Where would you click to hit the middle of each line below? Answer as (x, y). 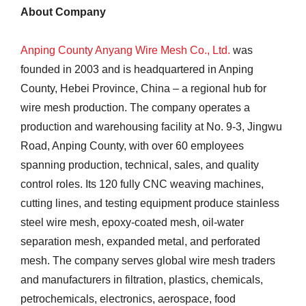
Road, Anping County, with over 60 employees (132, 146)
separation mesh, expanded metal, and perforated (140, 242)
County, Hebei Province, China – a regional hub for (143, 89)
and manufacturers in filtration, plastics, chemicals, (142, 280)
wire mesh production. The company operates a (135, 108)
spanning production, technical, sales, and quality (140, 165)
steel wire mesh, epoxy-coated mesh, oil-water (132, 223)
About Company (63, 12)
